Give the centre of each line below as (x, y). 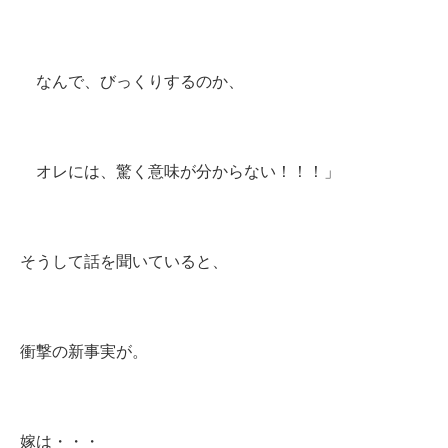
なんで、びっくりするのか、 (132, 81)
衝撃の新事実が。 (84, 351)
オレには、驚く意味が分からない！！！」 (180, 171)
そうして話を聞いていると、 (124, 261)
